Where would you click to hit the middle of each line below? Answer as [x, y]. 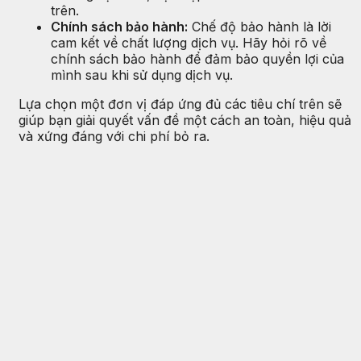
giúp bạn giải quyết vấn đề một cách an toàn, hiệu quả [185, 120]
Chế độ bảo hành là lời [259, 27]
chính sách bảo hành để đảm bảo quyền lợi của [197, 59]
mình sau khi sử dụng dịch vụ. [142, 75]
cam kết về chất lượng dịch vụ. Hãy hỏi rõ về [189, 43]
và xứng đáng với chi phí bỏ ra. [114, 137]
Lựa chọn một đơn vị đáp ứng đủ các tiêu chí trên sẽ [180, 104]
